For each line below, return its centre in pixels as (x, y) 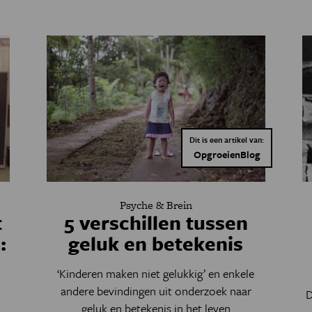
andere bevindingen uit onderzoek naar (156, 291)
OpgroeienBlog (227, 155)
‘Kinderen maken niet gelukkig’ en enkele (156, 274)
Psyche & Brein (156, 205)
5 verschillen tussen (156, 223)
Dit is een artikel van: (227, 140)
